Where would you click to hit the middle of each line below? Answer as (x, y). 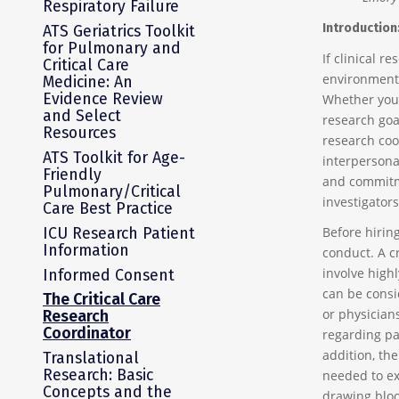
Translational (91, 358)
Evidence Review (103, 98)
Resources (79, 132)
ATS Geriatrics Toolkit (119, 31)
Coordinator (87, 334)
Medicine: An (88, 81)
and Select (82, 115)
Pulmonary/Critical (112, 191)
